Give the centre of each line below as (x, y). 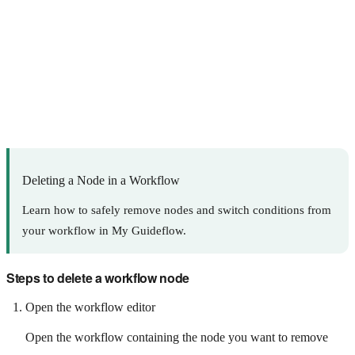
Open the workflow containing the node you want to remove (177, 338)
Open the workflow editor (90, 307)
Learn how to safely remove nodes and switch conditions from (177, 210)
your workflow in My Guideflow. (104, 231)
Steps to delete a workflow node (98, 278)
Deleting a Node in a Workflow (101, 180)
